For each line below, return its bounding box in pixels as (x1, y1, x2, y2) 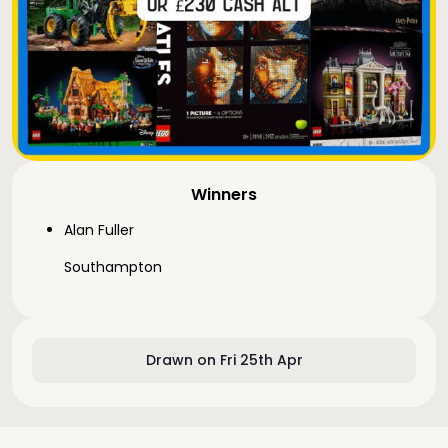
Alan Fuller (64, 220, 134, 240)
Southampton (64, 257, 162, 277)
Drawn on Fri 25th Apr (145, 350, 303, 370)
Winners (191, 183, 257, 206)
